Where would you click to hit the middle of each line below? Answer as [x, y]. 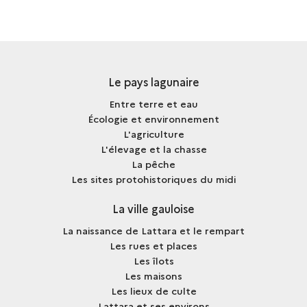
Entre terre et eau [153, 103]
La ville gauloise [153, 208]
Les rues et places [153, 245]
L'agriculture [153, 134]
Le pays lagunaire [153, 82]
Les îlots [153, 260]
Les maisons [153, 275]
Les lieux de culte [153, 291]
